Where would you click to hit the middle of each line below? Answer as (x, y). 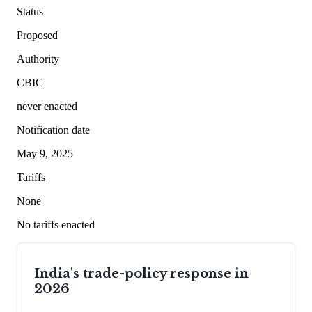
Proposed (37, 35)
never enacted (47, 106)
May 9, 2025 (45, 154)
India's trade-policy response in (141, 273)
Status (30, 11)
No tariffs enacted (56, 225)
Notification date (53, 130)
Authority (38, 59)
